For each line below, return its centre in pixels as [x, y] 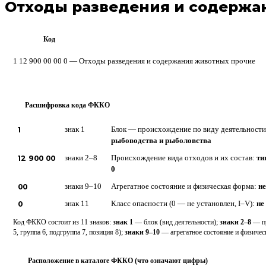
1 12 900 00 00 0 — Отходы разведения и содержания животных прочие [134, 61]
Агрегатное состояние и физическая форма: [185, 186]
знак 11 [77, 204]
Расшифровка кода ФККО [67, 105]
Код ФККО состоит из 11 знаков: [63, 222]
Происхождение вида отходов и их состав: [184, 158]
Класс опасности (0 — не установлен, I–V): [184, 204]
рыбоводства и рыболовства [161, 141]
